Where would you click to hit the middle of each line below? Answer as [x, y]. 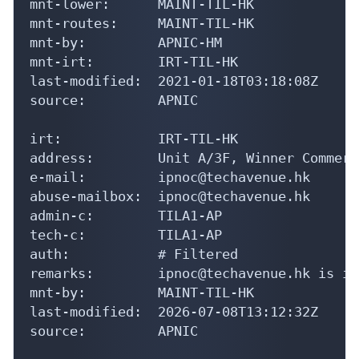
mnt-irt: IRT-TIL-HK [134, 61]
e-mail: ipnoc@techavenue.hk [170, 177]
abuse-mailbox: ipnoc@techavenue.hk [170, 196]
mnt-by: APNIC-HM [126, 42]
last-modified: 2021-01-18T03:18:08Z [174, 81]
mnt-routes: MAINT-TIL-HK [142, 23]
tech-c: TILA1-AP [126, 234]
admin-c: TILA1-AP [126, 215]
